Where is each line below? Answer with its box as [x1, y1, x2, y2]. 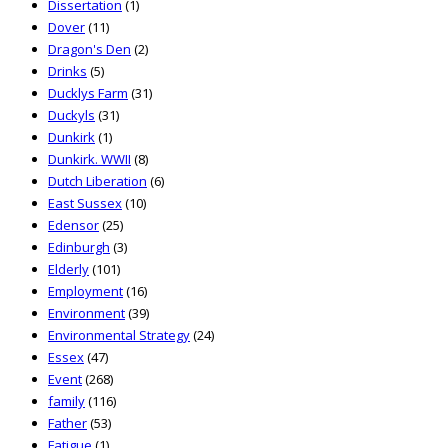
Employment [48, 282, 123, 301]
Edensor [48, 216, 99, 235]
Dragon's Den [48, 40, 131, 59]
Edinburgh [48, 238, 110, 257]
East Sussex [48, 194, 122, 213]
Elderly [48, 260, 89, 279]
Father [48, 414, 87, 433]
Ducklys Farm [48, 84, 128, 103]
